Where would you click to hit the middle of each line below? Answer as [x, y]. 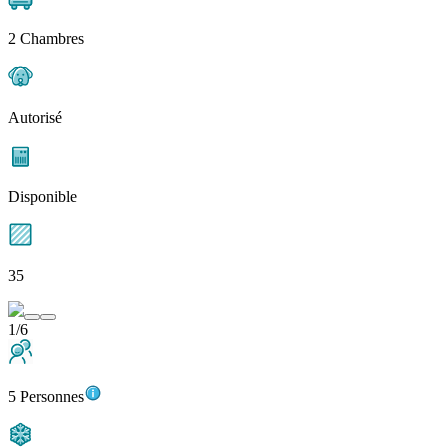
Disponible [42, 197]
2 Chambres [46, 39]
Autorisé [35, 118]
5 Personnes [46, 397]
